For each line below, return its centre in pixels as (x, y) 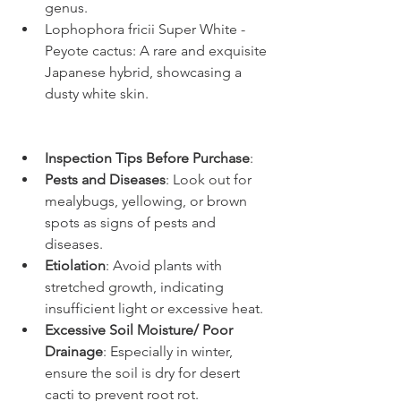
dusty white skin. (97, 93)
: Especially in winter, (170, 351)
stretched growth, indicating (136, 286)
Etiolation (75, 265)
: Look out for (210, 179)
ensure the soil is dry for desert (144, 372)
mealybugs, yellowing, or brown (148, 200)
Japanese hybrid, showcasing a (145, 72)
